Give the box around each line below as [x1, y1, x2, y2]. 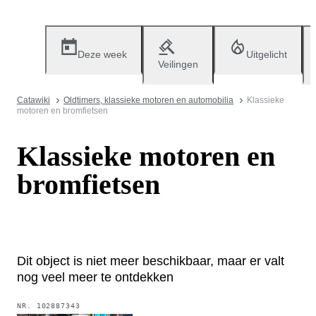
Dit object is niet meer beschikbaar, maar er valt [17, 253, 284, 268]
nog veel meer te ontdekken [17, 269, 174, 284]
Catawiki [17, 95, 50, 105]
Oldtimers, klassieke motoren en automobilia [63, 95, 233, 105]
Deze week [78, 49, 127, 60]
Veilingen [158, 59, 198, 70]
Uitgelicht [246, 49, 287, 60]
